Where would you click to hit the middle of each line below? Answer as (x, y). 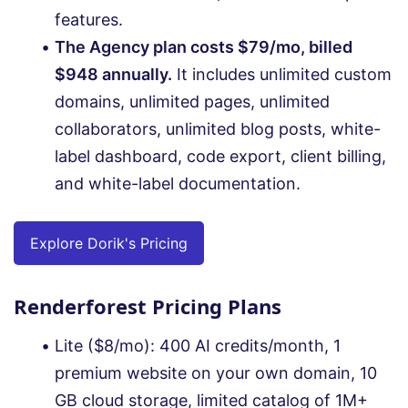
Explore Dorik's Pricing (109, 243)
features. (89, 19)
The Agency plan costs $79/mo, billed (204, 46)
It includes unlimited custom (282, 74)
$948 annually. (113, 74)
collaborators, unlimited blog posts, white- (218, 128)
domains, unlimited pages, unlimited (192, 101)
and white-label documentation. (178, 183)
